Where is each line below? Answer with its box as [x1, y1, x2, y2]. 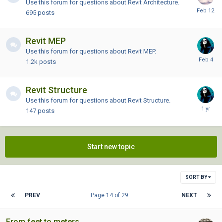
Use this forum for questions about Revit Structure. [26, 96, 170, 104]
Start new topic [87, 142, 135, 151]
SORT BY [185, 174, 208, 180]
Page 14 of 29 [90, 191, 131, 199]
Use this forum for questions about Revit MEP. [26, 47, 156, 55]
